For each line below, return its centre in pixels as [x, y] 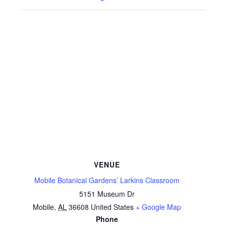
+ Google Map [158, 207]
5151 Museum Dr [107, 194]
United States [112, 207]
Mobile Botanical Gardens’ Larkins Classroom [107, 180]
